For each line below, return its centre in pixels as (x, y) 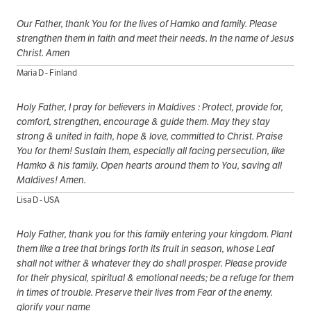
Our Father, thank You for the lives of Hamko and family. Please (147, 24)
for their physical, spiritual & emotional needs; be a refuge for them (155, 278)
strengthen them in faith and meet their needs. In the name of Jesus (155, 39)
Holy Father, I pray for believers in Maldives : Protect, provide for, (150, 107)
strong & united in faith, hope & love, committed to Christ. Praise (150, 136)
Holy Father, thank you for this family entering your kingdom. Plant (154, 234)
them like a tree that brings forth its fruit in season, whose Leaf (145, 249)
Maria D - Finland (47, 73)
